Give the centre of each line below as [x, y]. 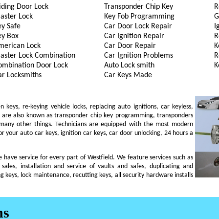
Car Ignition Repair [134, 36]
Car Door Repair [130, 46]
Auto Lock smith [129, 66]
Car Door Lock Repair [138, 26]
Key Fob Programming [139, 17]
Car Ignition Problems [138, 56]
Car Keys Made [128, 75]
